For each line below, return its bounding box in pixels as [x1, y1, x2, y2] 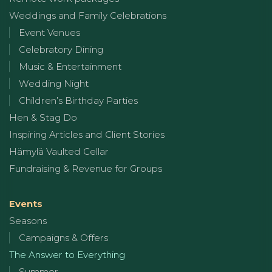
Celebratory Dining [19, 43, 103, 55]
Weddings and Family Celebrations [9, 9, 166, 21]
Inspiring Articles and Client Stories [9, 128, 165, 140]
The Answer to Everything [9, 248, 125, 260]
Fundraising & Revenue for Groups [9, 162, 162, 174]
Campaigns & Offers [19, 231, 108, 243]
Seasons [9, 214, 47, 226]
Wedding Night [19, 77, 89, 89]
